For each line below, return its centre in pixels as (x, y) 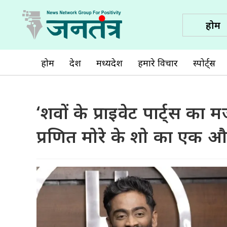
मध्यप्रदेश (109, 63)
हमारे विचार (158, 63)
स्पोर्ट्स (204, 63)
